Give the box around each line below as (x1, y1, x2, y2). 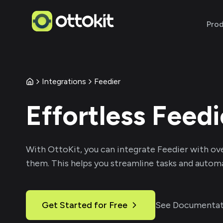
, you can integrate (80, 144, 155, 155)
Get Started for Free (42, 200, 127, 211)
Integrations (42, 77, 86, 86)
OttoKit (48, 144, 80, 155)
